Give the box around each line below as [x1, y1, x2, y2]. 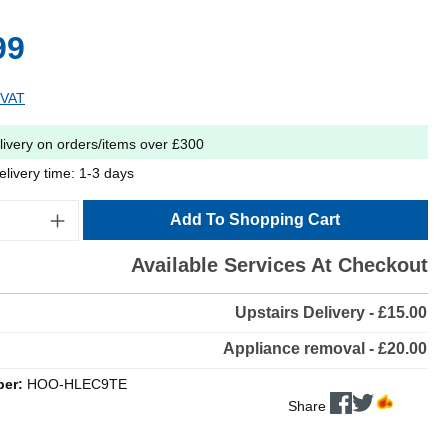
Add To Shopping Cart [170, 210, 341, 228]
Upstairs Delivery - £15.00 [235, 303, 427, 321]
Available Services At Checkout [131, 253, 428, 276]
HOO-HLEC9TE [27, 375, 127, 392]
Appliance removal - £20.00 [223, 339, 427, 357]
